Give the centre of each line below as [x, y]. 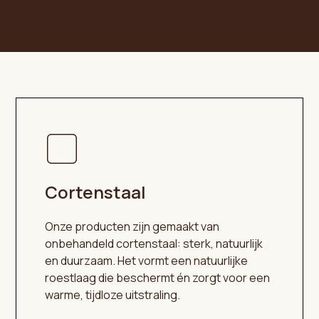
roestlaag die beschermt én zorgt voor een [158, 277]
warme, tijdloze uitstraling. [113, 294]
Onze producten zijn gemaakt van [132, 226]
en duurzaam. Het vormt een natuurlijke [147, 260]
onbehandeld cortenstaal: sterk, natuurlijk [154, 243]
